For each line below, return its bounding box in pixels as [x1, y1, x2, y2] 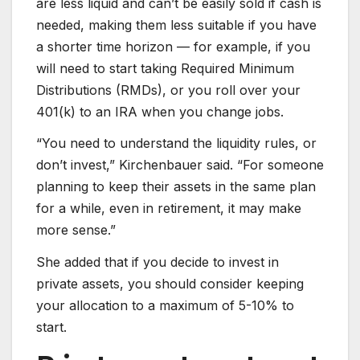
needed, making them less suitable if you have [36, 16, 317, 33]
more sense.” [36, 222, 116, 239]
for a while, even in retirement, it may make [36, 200, 301, 217]
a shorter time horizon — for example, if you [36, 38, 310, 55]
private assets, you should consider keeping [36, 276, 304, 292]
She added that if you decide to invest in [36, 254, 279, 271]
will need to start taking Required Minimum [36, 59, 294, 76]
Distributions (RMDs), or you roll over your [36, 81, 301, 98]
